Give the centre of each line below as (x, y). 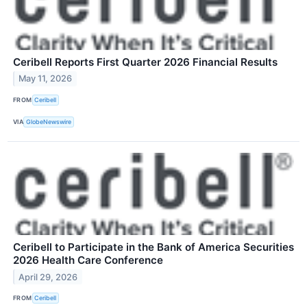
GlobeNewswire (49, 122)
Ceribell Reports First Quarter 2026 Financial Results (145, 62)
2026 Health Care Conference (88, 260)
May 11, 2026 (46, 79)
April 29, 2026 (48, 277)
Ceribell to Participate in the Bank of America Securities (153, 247)
